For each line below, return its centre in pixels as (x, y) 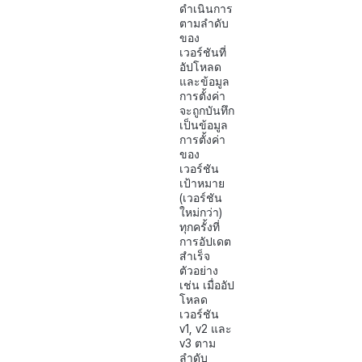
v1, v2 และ (206, 328)
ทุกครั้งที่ (200, 227)
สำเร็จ (195, 256)
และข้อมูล (204, 81)
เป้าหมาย (202, 183)
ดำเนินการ (206, 8)
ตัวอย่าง (199, 270)
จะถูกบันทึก (207, 110)
